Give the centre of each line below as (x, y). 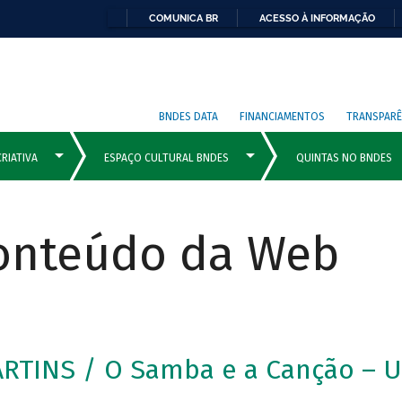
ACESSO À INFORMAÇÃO (317, 18)
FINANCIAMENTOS (283, 116)
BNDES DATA (189, 116)
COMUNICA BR (184, 18)
